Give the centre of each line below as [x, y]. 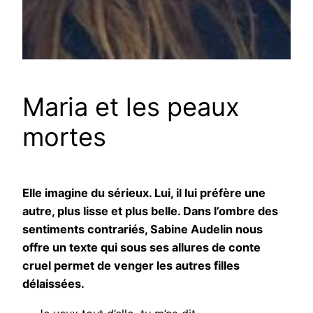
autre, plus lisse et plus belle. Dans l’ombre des [150, 211]
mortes [64, 137]
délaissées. [55, 284]
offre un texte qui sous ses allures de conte [141, 248]
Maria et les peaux [131, 107]
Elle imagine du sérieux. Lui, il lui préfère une [144, 193]
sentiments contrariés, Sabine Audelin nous [143, 230]
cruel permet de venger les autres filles [131, 266]
